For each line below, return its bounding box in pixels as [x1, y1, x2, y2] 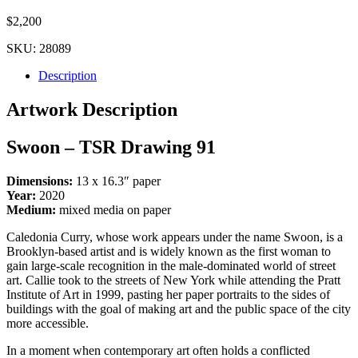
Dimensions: [6, 173, 73, 188]
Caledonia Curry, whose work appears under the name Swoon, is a [6, 229, 343, 244]
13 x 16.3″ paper [73, 173, 161, 188]
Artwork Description [6, 98, 177, 120]
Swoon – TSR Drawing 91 [6, 136, 216, 157]
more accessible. [6, 316, 89, 330]
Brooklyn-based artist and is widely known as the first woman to [6, 244, 331, 258]
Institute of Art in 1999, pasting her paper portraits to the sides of [6, 287, 330, 301]
